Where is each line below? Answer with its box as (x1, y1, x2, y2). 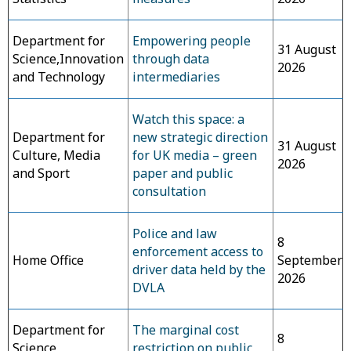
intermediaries (132, 68, 220, 85)
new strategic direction (132, 128, 268, 146)
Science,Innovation (13, 50, 124, 67)
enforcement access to (132, 243, 263, 260)
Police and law (132, 225, 217, 242)
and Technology (13, 68, 105, 85)
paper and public (132, 165, 233, 182)
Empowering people (132, 32, 251, 49)
